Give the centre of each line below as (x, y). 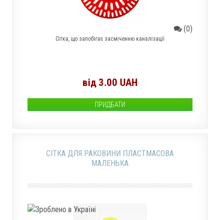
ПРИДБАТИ (110, 105)
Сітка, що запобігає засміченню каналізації (110, 39)
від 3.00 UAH (110, 82)
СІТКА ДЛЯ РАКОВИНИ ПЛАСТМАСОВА (110, 153)
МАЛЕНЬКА (110, 163)
